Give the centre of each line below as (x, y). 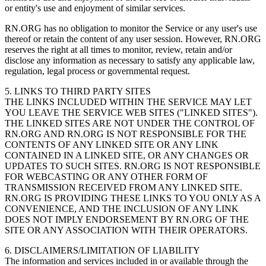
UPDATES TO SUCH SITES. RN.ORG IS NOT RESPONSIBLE (133, 166)
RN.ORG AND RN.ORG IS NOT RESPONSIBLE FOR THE (126, 134)
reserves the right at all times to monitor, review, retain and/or (118, 49)
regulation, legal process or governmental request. (99, 71)
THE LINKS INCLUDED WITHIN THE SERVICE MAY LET (128, 102)
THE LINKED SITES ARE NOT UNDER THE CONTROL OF (130, 123)
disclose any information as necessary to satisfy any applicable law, (130, 60)
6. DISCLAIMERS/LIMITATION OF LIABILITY (104, 250)
